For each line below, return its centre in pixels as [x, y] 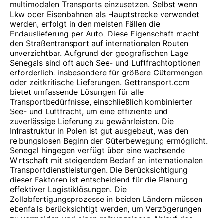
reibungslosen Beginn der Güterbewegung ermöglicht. [109, 141]
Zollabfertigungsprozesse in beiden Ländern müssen [106, 199]
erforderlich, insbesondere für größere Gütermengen [106, 73]
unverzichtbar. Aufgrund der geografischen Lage [99, 53]
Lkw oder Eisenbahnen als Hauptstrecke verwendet [104, 14]
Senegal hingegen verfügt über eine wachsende [97, 150]
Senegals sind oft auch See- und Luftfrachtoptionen [105, 63]
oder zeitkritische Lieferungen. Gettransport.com [100, 82]
